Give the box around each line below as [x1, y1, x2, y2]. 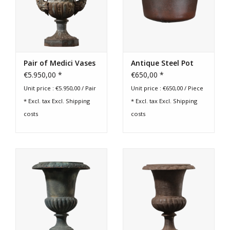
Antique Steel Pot [131, 58, 194, 68]
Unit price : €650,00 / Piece [131, 84, 203, 92]
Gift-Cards [8, 52, 41, 62]
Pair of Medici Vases [24, 58, 95, 68]
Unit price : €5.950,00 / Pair [24, 84, 96, 92]
